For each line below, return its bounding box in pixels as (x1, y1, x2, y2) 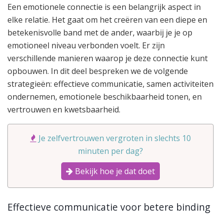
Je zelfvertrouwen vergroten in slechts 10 (38, 132, 191, 144)
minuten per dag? (78, 145, 143, 156)
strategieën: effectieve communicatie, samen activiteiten (7, 78, 214, 89)
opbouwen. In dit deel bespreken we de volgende (7, 65, 188, 76)
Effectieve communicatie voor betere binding (7, 200, 210, 214)
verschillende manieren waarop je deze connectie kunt (7, 52, 208, 64)
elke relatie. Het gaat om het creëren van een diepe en (7, 14, 207, 25)
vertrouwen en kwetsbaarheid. (7, 104, 120, 115)
